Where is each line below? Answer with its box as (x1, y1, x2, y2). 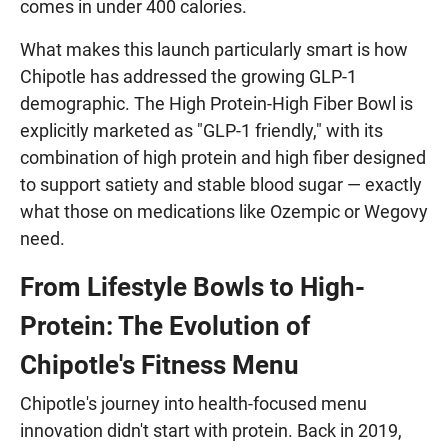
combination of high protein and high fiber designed (20, 146, 426, 168)
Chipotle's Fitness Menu (20, 349, 299, 380)
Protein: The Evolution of (20, 310, 310, 341)
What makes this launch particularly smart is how (20, 38, 408, 60)
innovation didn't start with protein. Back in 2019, (20, 419, 402, 441)
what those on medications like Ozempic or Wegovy (20, 200, 428, 222)
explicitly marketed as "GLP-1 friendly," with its (20, 119, 383, 141)
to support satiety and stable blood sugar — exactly (20, 173, 422, 195)
